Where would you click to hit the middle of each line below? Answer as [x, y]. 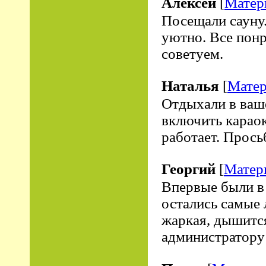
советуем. [192, 54]
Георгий [189, 169]
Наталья [190, 86]
